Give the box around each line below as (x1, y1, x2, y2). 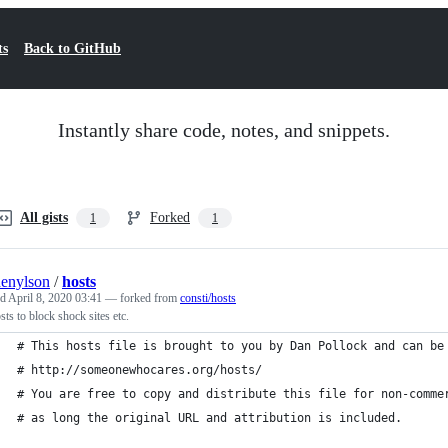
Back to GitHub (24, 41, 121, 56)
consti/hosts (180, 291, 236, 305)
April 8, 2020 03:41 (8, 291, 102, 305)
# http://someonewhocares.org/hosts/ (17, 363, 262, 377)
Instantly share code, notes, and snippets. (58, 119, 390, 141)
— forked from (105, 291, 180, 305)
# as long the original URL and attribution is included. (17, 411, 402, 425)
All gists (20, 210, 68, 225)
